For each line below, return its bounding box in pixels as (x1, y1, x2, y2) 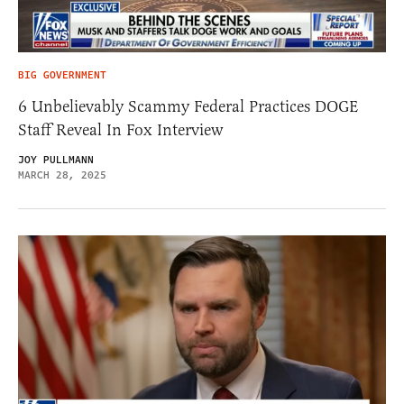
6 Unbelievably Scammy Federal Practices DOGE (18, 96, 359, 116)
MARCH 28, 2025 (18, 167, 106, 183)
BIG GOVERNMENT (18, 67, 106, 83)
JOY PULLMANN (18, 151, 94, 168)
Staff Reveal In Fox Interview (18, 119, 223, 140)
